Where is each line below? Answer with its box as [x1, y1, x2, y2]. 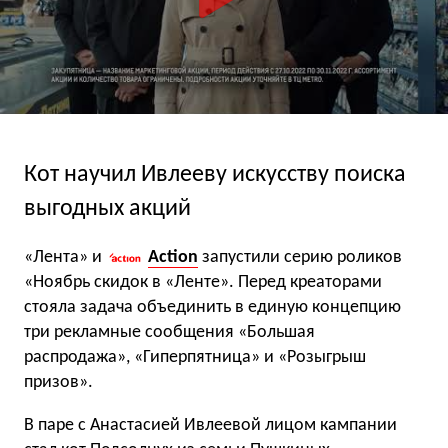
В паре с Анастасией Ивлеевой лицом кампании [24, 415, 397, 435]
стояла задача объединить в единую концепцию [24, 297, 401, 317]
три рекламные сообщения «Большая [24, 322, 315, 342]
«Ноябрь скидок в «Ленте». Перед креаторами [24, 272, 382, 292]
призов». [24, 372, 93, 392]
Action [147, 247, 198, 267]
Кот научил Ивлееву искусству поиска [24, 162, 406, 187]
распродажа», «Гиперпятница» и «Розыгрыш [24, 347, 366, 367]
